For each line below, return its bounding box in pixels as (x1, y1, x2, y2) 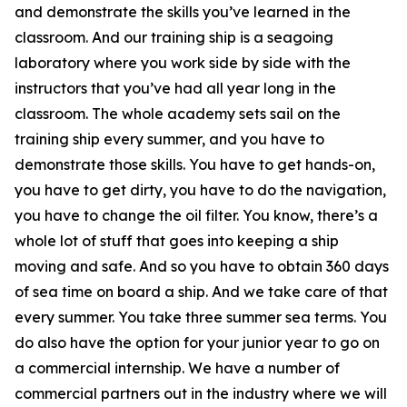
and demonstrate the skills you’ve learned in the (15, 3, 351, 21)
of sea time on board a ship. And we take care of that (15, 283, 388, 301)
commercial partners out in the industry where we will (15, 384, 387, 402)
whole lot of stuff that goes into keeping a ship (15, 232, 339, 250)
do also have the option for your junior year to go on (15, 333, 380, 352)
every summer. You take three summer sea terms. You (15, 308, 387, 326)
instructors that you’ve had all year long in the (15, 79, 336, 97)
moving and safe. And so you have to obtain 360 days (15, 257, 389, 275)
